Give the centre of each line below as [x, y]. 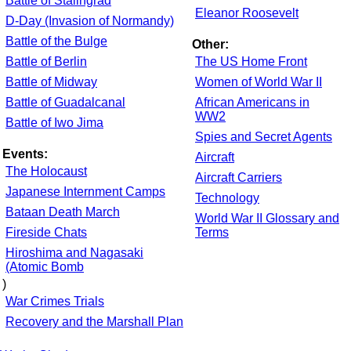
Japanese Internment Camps [85, 192]
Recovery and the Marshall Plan [94, 322]
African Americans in [252, 103]
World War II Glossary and [267, 219]
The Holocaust [46, 172]
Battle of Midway [51, 82]
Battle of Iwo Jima [54, 123]
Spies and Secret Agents [264, 137]
